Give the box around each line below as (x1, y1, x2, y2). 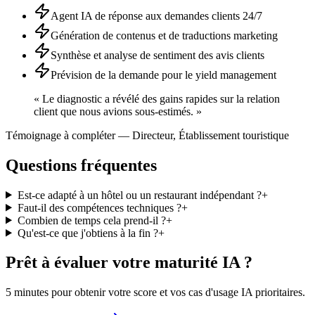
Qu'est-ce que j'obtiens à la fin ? (17, 226, 158, 239)
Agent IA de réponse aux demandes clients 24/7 (51, 9, 262, 22)
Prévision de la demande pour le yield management (51, 68, 276, 81)
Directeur (132, 129, 173, 141)
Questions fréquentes (6, 155, 157, 174)
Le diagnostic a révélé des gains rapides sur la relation (42, 92, 280, 105)
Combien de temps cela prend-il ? (17, 214, 166, 226)
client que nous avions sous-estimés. (34, 105, 193, 117)
